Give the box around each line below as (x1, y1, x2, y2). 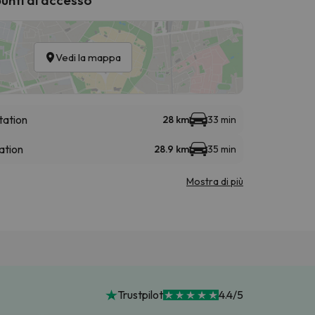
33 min (207, 112, 236, 126)
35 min (207, 142, 236, 155)
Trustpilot (117, 288, 163, 302)
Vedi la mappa (56, 50, 121, 64)
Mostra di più (186, 174, 243, 188)
